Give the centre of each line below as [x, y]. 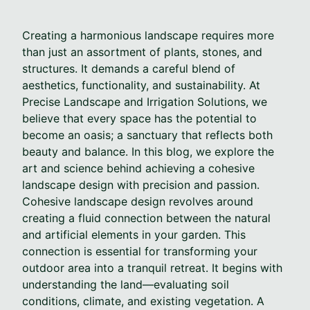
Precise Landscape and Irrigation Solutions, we [145, 101]
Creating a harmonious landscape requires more [148, 35]
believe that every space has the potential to [139, 118]
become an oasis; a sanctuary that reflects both [147, 135]
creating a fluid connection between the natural [146, 218]
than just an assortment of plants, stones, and [142, 52]
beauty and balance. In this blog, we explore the [148, 151]
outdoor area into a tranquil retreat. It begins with [152, 267]
